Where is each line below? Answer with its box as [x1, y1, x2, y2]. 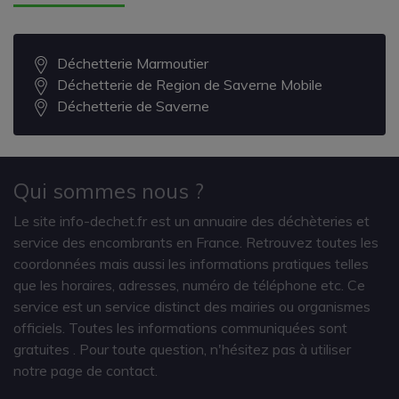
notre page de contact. [13, 361, 158, 379]
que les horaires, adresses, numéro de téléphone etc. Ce [13, 275, 365, 294]
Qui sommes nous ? [13, 176, 204, 204]
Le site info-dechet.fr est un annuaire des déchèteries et [13, 211, 370, 230]
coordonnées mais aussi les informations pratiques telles [13, 254, 369, 273]
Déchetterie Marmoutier [57, 53, 208, 72]
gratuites [13, 339, 73, 358]
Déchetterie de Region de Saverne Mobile [57, 75, 322, 94]
